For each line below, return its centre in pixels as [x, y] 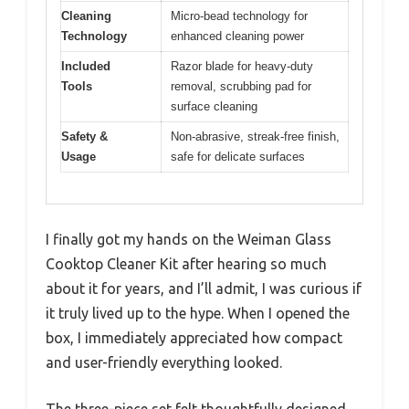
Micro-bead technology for [239, 16]
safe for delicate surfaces [238, 156]
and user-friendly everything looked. [164, 363]
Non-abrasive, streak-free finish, [255, 136]
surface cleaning [214, 106]
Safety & [84, 136]
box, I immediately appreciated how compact [194, 338]
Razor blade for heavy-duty [242, 66]
